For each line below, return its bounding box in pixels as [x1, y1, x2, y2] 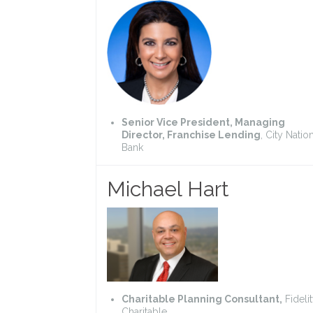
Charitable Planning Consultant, [122, 293, 282, 305]
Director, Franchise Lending [122, 129, 261, 140]
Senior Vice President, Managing [122, 116, 285, 128]
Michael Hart [107, 176, 229, 201]
